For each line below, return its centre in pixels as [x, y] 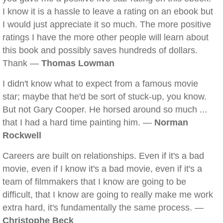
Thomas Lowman [78, 63]
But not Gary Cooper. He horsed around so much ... [105, 110]
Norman [171, 122]
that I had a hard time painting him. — [78, 122]
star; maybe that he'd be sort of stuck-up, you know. [105, 97]
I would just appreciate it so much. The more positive [107, 24]
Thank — [22, 63]
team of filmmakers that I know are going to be [94, 182]
